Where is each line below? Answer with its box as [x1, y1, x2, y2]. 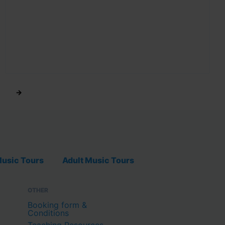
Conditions [28, 207, 69, 218]
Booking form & [28, 199, 87, 210]
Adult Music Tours [62, 155, 134, 165]
